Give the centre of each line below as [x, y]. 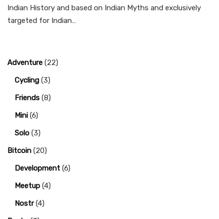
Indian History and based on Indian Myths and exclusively [104, 8]
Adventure [25, 63]
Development [37, 168]
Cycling [27, 80]
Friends [27, 98]
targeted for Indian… [42, 21]
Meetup [27, 186]
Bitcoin [19, 151]
